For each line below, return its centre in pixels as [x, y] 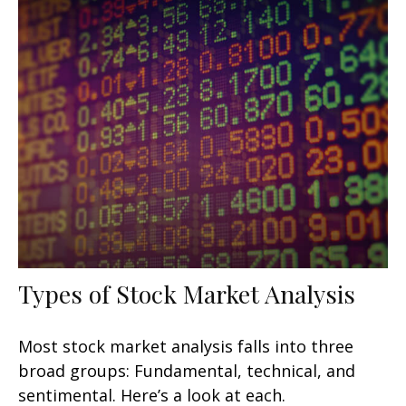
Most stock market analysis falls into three [186, 346]
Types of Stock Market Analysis [187, 293]
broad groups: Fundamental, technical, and [187, 370]
